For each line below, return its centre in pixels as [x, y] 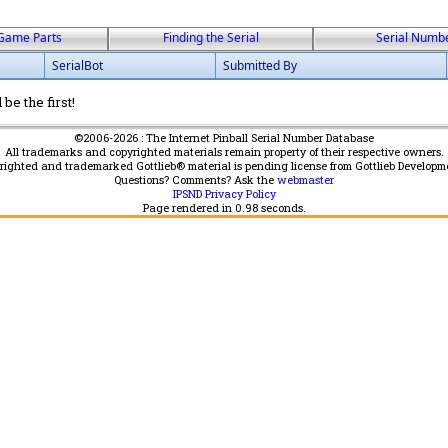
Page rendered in [188, 208]
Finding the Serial [210, 37]
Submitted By [260, 65]
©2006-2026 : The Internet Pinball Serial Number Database [224, 138]
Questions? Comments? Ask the [195, 180]
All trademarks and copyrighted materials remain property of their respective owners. [224, 152]
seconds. [281, 208]
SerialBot [77, 65]
